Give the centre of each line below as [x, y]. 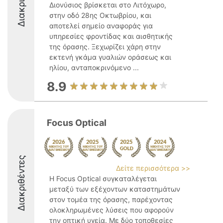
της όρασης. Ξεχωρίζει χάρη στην [105, 47]
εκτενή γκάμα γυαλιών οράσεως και [110, 57]
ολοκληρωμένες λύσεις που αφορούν [111, 210]
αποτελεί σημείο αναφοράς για [101, 26]
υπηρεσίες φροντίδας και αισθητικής [111, 36]
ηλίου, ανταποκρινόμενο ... [94, 67]
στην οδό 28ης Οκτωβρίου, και [100, 15]
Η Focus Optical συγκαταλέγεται [103, 178]
